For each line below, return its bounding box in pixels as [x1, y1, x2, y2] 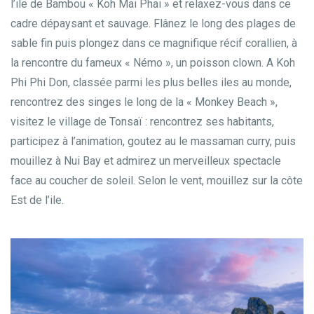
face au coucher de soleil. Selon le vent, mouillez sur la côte [11, 174, 138, 187]
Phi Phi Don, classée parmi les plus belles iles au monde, [11, 76, 292, 89]
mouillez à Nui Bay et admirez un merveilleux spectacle [11, 154, 281, 168]
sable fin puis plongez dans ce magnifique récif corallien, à [11, 36, 297, 50]
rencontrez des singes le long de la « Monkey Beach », [11, 95, 278, 109]
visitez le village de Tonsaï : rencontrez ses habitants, [11, 115, 274, 128]
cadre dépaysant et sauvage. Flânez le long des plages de [11, 17, 296, 30]
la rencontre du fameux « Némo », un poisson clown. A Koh [11, 56, 295, 69]
